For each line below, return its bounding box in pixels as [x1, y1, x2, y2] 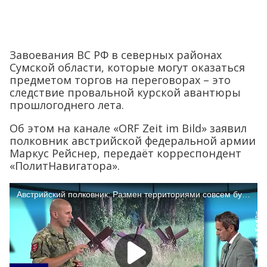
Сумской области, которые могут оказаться [10, 60, 245, 75]
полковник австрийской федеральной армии [10, 133, 256, 148]
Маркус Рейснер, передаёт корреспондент [10, 146, 241, 161]
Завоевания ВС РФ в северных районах [10, 48, 222, 63]
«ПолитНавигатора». [10, 159, 120, 173]
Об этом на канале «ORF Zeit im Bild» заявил [10, 121, 247, 136]
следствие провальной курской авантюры [10, 85, 241, 100]
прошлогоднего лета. [10, 98, 124, 113]
